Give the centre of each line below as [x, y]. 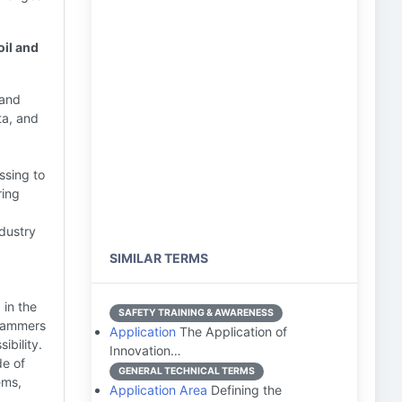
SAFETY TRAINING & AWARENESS [196, 313]
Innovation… [145, 350]
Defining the [245, 390]
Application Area [158, 390]
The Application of [232, 332]
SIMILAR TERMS [159, 258]
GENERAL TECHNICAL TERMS [187, 371]
